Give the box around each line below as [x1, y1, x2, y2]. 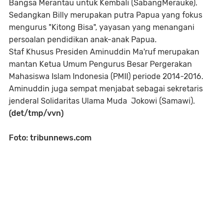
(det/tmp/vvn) [9, 109, 64, 118]
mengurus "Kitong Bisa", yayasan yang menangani [9, 23, 194, 32]
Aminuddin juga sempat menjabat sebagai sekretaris [9, 84, 203, 93]
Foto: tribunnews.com [9, 133, 91, 142]
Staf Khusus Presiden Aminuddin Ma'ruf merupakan [9, 47, 199, 56]
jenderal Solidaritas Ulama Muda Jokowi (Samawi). [9, 96, 197, 106]
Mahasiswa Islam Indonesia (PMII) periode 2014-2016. [9, 72, 203, 81]
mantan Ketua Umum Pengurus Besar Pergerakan [9, 59, 192, 69]
